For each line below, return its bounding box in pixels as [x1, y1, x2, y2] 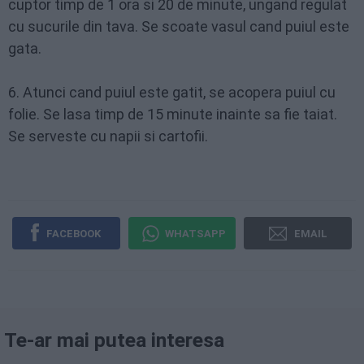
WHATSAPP [165, 227, 226, 240]
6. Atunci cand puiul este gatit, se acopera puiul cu [8, 84, 336, 101]
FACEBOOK [46, 227, 102, 240]
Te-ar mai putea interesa [4, 328, 224, 352]
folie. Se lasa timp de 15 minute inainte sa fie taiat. [8, 106, 337, 123]
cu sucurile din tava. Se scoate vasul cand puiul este [8, 18, 349, 35]
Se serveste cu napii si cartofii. [8, 128, 208, 145]
